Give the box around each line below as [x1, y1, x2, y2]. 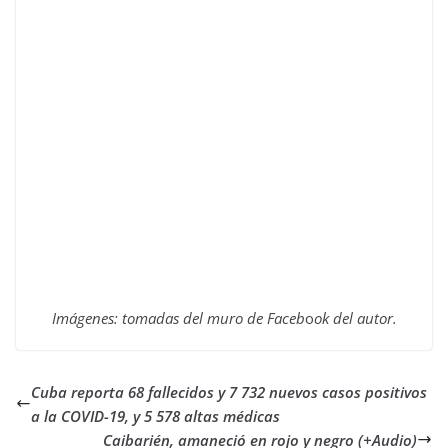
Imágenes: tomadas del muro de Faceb [51, 307, 305, 328]
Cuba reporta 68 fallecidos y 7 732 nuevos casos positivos [31, 381, 427, 402]
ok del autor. [313, 307, 397, 328]
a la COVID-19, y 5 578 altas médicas [31, 405, 280, 426]
